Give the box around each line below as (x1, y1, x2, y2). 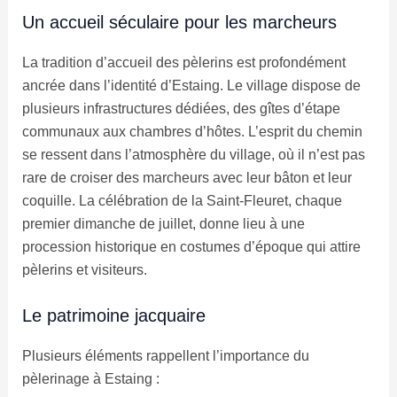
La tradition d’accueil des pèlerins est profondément (21, 54, 346, 70)
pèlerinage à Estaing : (21, 371, 160, 387)
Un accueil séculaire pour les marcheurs (21, 12, 337, 32)
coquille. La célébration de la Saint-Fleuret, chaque (21, 192, 342, 208)
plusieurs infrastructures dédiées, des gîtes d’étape (21, 100, 340, 116)
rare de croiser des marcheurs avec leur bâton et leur (21, 169, 352, 185)
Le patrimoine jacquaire (21, 306, 206, 326)
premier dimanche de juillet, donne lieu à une (21, 215, 305, 231)
